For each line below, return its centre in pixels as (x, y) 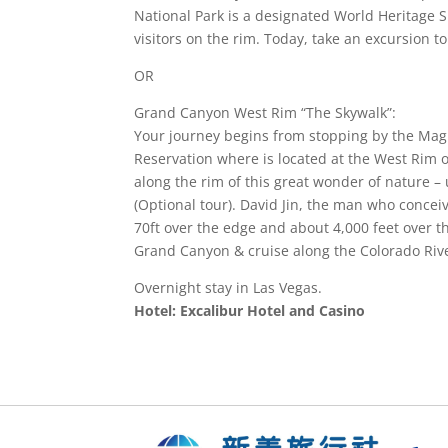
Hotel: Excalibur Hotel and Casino (250, 310)
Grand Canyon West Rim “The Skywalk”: (265, 112)
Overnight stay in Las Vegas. (228, 287)
